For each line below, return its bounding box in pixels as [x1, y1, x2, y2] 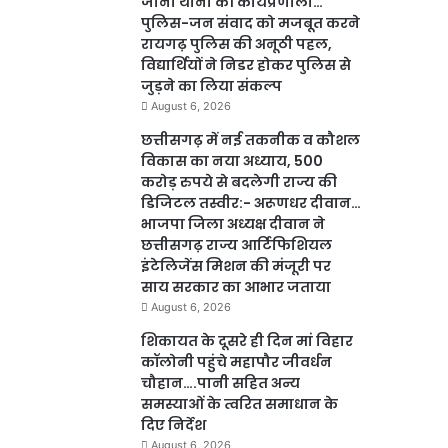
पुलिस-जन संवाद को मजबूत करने [141, 13, 360, 34]
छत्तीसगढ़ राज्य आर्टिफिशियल [141, 235, 332, 256]
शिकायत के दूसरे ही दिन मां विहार [141, 331, 353, 352]
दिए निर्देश [141, 415, 206, 436]
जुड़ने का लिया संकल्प [141, 76, 282, 97]
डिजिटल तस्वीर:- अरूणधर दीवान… [141, 193, 361, 214]
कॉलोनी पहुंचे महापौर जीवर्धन [141, 352, 332, 373]
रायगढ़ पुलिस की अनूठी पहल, [141, 34, 332, 55]
